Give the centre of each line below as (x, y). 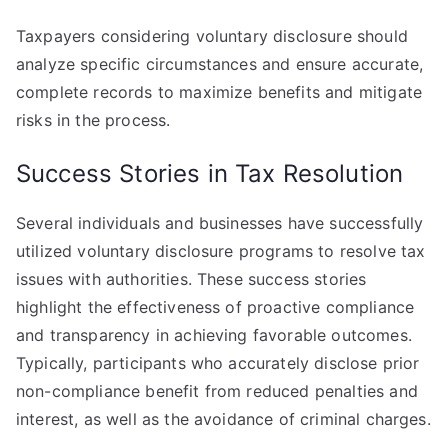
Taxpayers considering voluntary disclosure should (212, 36)
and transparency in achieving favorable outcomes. (214, 335)
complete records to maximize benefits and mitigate (219, 92)
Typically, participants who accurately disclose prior (218, 363)
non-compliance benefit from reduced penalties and (217, 391)
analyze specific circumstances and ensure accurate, (220, 64)
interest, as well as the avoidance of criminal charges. (223, 419)
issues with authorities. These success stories (191, 279)
